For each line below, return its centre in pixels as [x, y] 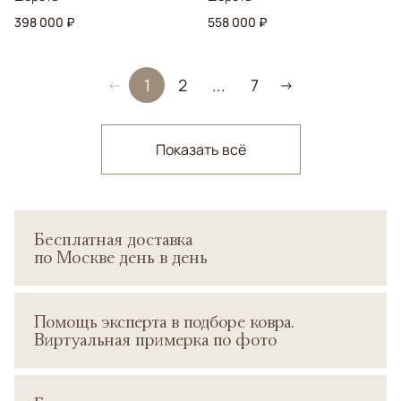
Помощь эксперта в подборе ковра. [164, 321]
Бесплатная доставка [113, 239]
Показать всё [200, 149]
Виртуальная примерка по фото [155, 339]
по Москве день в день [121, 257]
